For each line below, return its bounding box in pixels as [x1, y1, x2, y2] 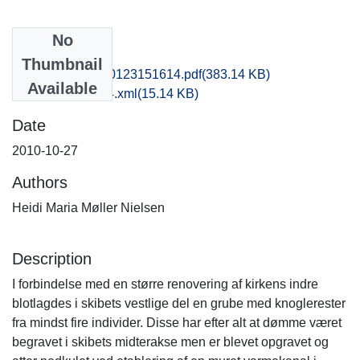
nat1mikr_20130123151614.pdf [23, 67, 202, 81]
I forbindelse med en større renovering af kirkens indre [12, 276, 318, 291]
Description [12, 249, 92, 268]
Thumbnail [22, 55, 103, 73]
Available [27, 79, 97, 97]
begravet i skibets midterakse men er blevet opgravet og [12, 334, 329, 349]
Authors [12, 173, 67, 191]
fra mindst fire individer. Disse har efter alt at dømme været [12, 315, 342, 329]
